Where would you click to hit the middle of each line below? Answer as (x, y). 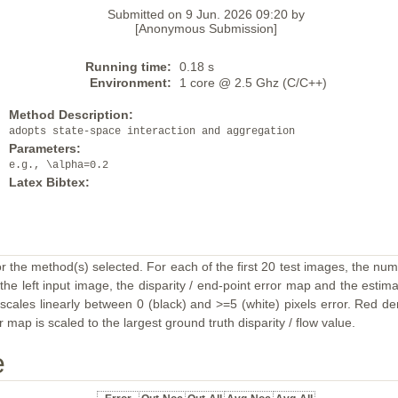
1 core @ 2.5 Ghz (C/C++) (253, 83)
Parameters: (44, 148)
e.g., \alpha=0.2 (58, 165)
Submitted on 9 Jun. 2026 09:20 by (206, 14)
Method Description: (71, 115)
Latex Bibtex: (49, 182)
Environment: (130, 83)
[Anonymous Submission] (206, 28)
